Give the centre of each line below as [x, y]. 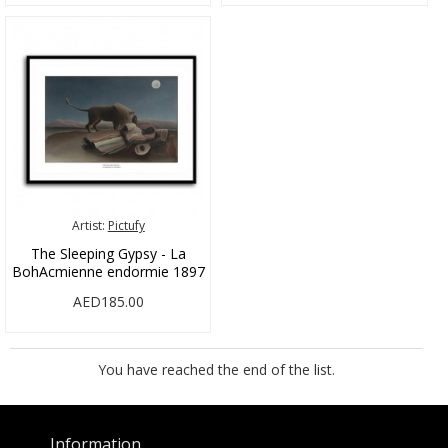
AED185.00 [108, 301]
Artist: [88, 225]
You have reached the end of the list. [216, 369]
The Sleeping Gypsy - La [108, 253]
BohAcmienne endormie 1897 [108, 271]
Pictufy [126, 225]
